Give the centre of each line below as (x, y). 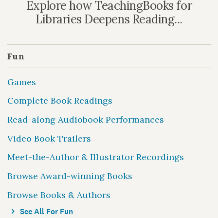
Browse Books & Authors (59, 195)
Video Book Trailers (49, 138)
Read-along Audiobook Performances (86, 119)
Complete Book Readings (60, 101)
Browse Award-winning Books (70, 176)
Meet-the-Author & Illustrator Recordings (96, 157)
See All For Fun (46, 212)
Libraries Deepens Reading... (109, 19)
